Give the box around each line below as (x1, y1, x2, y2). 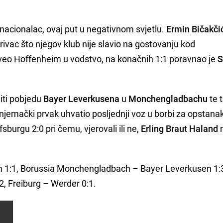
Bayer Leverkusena (43, 92, 120, 105)
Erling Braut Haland (141, 122, 219, 134)
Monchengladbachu (128, 92, 208, 105)
